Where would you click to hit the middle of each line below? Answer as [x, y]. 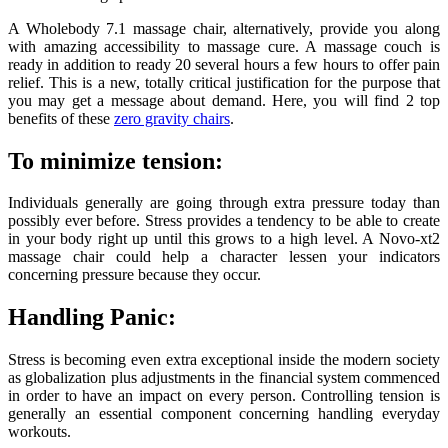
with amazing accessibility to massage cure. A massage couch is [224, 46]
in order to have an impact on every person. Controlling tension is [224, 396]
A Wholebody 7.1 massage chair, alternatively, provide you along [224, 28]
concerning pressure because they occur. [134, 275]
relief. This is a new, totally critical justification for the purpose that [224, 82]
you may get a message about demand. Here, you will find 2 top [224, 100]
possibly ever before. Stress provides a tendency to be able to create [224, 221]
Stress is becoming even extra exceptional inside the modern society [224, 360]
